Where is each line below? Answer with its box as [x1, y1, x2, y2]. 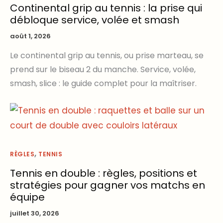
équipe [10, 190, 45, 205]
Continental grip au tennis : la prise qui [10, 1, 202, 15]
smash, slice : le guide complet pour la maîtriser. [10, 77, 197, 89]
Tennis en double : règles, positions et [10, 166, 197, 181]
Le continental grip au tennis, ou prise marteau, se [10, 49, 204, 61]
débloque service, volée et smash [10, 13, 179, 27]
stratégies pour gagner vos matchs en [10, 178, 205, 193]
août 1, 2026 [10, 31, 51, 41]
